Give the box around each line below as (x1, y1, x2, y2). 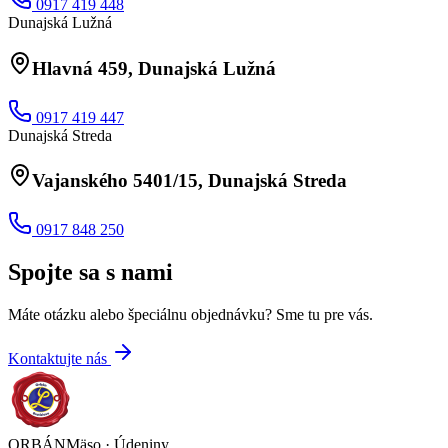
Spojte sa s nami (8, 259, 173, 286)
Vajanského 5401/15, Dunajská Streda (32, 170, 347, 192)
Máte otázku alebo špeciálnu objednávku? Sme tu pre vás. (8, 306, 373, 323)
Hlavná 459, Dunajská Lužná (32, 58, 276, 80)
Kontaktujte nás (8, 350, 107, 367)
